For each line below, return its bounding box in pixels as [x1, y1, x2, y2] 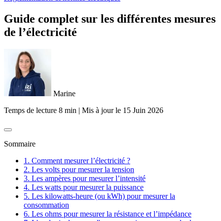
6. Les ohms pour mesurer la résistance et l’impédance [24, 209, 191, 218]
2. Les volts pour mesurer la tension [24, 165, 134, 174]
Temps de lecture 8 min [4, 106, 76, 114]
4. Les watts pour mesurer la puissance [24, 183, 144, 191]
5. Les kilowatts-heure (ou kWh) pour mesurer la [24, 191, 175, 200]
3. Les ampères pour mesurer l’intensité [24, 174, 146, 183]
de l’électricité [4, 25, 77, 38]
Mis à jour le [82, 106, 121, 114]
